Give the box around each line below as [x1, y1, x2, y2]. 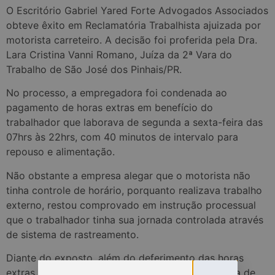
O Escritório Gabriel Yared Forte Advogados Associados [6, 4, 268, 17]
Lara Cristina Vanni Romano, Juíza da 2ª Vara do [6, 48, 232, 61]
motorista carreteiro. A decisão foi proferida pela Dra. [6, 34, 257, 46]
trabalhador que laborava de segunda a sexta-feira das [6, 116, 263, 129]
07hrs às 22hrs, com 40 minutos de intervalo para [6, 131, 238, 144]
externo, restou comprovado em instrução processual [6, 198, 256, 211]
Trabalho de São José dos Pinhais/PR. [6, 63, 182, 76]
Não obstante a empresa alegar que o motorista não [6, 169, 250, 182]
